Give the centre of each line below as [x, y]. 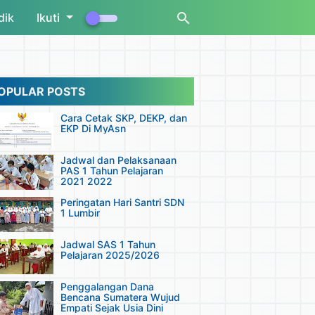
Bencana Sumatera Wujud [120, 297]
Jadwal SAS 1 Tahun [108, 244]
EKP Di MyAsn [93, 128]
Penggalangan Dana [107, 287]
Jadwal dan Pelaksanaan [118, 160]
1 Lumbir [80, 213]
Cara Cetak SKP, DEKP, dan [124, 118]
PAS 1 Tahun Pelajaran [112, 171]
